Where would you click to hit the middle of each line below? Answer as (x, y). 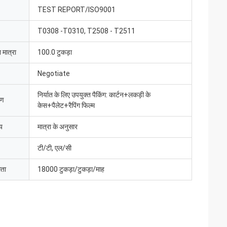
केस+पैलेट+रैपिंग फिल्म (66, 105)
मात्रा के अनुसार (58, 127)
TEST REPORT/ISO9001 (77, 10)
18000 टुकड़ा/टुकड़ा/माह (71, 169)
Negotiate (54, 73)
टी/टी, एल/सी (54, 148)
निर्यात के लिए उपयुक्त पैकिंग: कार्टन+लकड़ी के (94, 95)
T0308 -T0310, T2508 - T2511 (86, 31)
